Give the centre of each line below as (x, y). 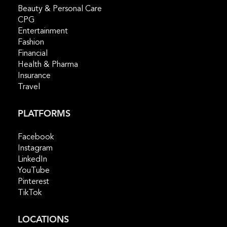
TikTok (30, 193)
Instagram (35, 148)
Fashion (31, 42)
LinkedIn (32, 159)
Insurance (34, 76)
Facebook (36, 137)
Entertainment (43, 31)
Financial (33, 53)
